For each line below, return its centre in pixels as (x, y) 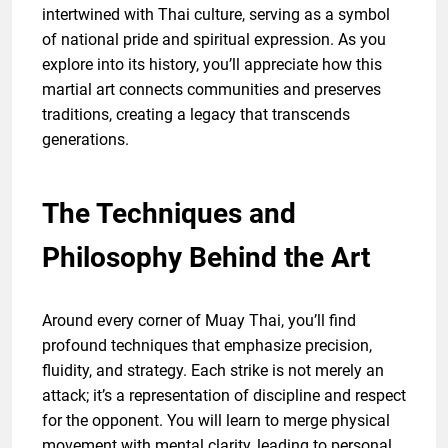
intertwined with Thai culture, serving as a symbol (216, 15)
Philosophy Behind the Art (206, 258)
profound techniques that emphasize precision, (207, 346)
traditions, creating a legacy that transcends (196, 115)
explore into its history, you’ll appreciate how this (212, 65)
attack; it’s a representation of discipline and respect (224, 396)
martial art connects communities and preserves (211, 90)
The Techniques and (169, 214)
